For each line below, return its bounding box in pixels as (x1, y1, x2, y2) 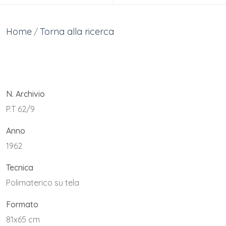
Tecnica (6, 162, 33, 173)
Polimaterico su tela (6, 177, 79, 188)
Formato (6, 199, 38, 209)
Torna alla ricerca (40, 26, 114, 38)
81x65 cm (6, 214, 40, 224)
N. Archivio (6, 89, 45, 99)
